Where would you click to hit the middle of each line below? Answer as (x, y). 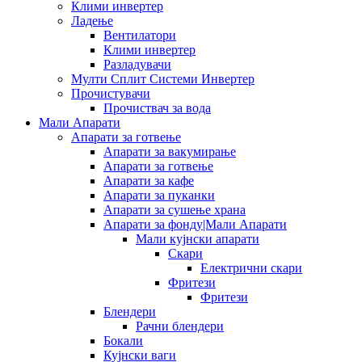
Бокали (123, 340)
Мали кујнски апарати (198, 238)
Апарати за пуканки (159, 195)
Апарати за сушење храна (175, 209)
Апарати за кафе (149, 180)
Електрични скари (251, 267)
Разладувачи (137, 64)
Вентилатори (140, 35)
